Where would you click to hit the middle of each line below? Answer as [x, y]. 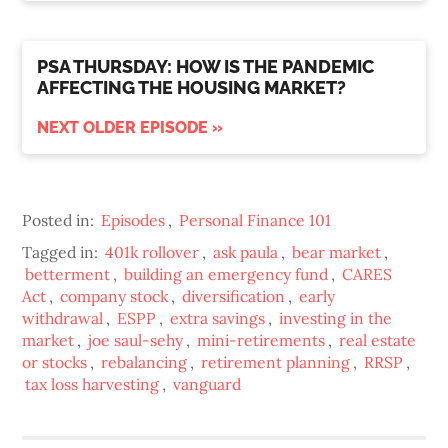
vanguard [207, 384]
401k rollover [152, 252]
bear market [337, 252]
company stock [114, 296]
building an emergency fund [226, 274]
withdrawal [63, 318]
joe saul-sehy [136, 340]
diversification [234, 296]
